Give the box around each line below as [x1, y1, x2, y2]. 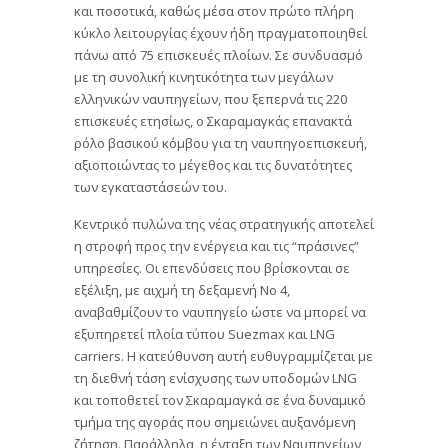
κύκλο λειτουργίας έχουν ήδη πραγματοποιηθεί [74, 22, 367, 41]
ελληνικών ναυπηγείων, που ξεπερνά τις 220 [74, 88, 347, 107]
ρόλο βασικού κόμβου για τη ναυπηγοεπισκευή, [74, 132, 367, 151]
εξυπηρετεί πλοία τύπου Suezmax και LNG [74, 324, 335, 343]
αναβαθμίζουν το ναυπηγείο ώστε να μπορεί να [74, 302, 366, 321]
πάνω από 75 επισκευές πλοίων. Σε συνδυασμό [74, 44, 363, 63]
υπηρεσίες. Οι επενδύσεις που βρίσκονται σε [74, 258, 350, 277]
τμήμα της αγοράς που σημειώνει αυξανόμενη [74, 412, 356, 431]
